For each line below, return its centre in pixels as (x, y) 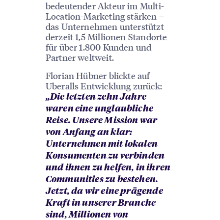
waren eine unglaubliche (99, 109)
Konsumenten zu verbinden (105, 156)
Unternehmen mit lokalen (101, 145)
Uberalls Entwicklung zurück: (104, 86)
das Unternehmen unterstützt (105, 26)
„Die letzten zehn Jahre (96, 97)
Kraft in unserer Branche (101, 204)
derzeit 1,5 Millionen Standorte (106, 36)
